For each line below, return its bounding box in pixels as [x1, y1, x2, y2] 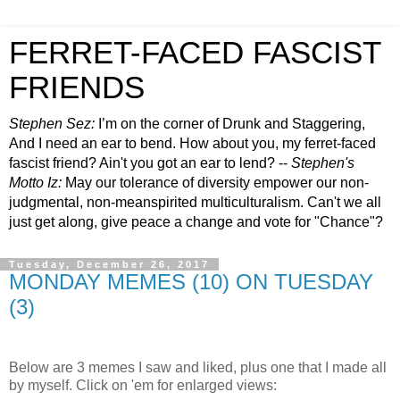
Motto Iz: [9, 175, 62, 190]
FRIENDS [9, 71, 145, 104]
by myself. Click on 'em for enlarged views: [9, 377, 277, 393]
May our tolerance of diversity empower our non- [62, 175, 369, 190]
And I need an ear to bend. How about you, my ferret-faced [9, 136, 376, 151]
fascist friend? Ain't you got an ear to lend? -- [9, 155, 291, 171]
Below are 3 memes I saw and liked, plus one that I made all [9, 359, 387, 375]
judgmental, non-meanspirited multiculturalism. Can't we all [9, 195, 381, 210]
